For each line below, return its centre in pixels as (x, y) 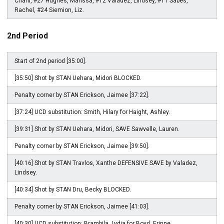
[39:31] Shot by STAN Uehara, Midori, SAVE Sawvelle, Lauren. (97, 129)
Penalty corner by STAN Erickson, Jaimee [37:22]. (82, 95)
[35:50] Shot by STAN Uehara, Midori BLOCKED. (78, 78)
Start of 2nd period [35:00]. (50, 61)
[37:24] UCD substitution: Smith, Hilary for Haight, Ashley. (92, 112)
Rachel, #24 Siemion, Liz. (49, 10)
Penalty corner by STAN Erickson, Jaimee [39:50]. (82, 146)
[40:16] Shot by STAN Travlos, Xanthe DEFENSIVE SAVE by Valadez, (106, 163)
